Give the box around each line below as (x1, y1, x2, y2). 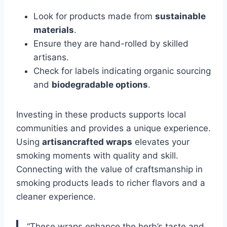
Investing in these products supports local (16, 109, 186, 120)
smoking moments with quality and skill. (16, 150, 178, 161)
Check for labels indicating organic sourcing (33, 66, 211, 77)
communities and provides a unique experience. (16, 123, 211, 134)
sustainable (155, 11, 206, 22)
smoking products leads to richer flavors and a (16, 178, 205, 188)
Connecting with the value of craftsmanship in (16, 164, 203, 175)
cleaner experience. (16, 192, 96, 202)
